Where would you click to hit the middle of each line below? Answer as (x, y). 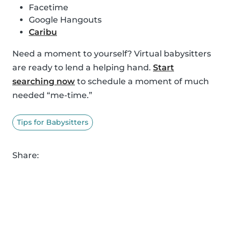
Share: (26, 155)
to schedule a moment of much (142, 81)
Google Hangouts (65, 20)
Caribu (43, 32)
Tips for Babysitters (53, 122)
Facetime (49, 7)
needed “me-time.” (52, 95)
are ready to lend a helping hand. (83, 67)
